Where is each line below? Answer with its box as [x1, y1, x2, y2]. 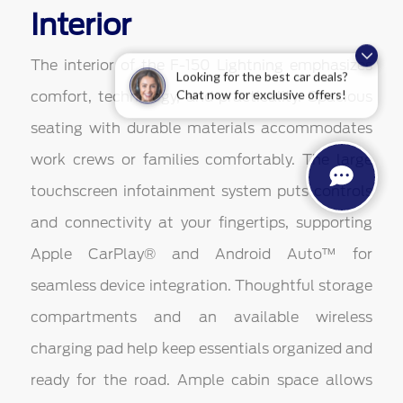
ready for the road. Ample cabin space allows [31, 372, 372, 390]
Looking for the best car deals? [176, 75, 348, 91]
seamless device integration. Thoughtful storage [31, 277, 372, 295]
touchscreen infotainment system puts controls [31, 183, 372, 201]
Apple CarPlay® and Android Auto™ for [31, 246, 372, 264]
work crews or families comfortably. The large [31, 151, 372, 169]
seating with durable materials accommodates [31, 120, 372, 138]
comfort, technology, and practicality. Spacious [31, 88, 372, 106]
